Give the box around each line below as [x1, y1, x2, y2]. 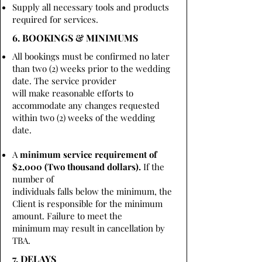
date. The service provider [12, 75, 116, 87]
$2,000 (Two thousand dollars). [12, 161, 141, 173]
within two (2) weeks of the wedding [12, 112, 155, 123]
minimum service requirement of [20, 149, 157, 160]
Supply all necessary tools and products [12, 1, 169, 13]
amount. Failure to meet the [12, 210, 122, 222]
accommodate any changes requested [12, 99, 160, 111]
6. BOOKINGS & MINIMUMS [12, 32, 138, 44]
